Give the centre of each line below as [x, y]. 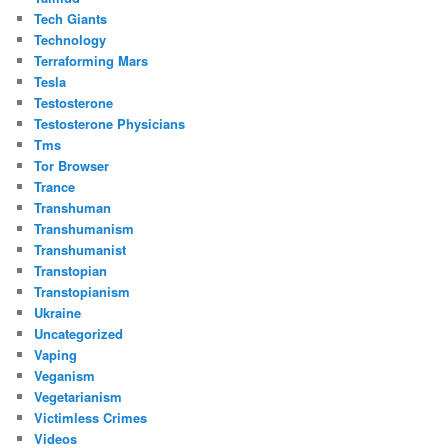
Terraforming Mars [91, 61]
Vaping [56, 355]
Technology [70, 40]
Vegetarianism [78, 397]
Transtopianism [82, 292]
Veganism [65, 376]
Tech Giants [71, 19]
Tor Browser [72, 166]
